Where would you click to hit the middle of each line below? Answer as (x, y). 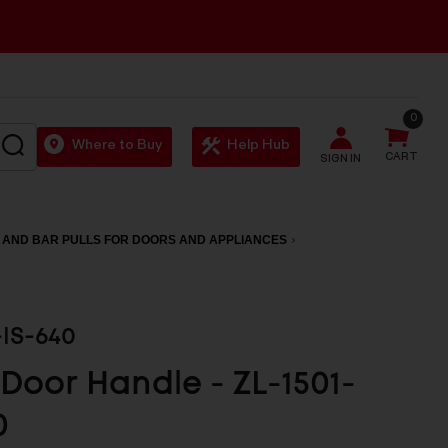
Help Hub (258, 146)
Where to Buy (117, 146)
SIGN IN (340, 160)
